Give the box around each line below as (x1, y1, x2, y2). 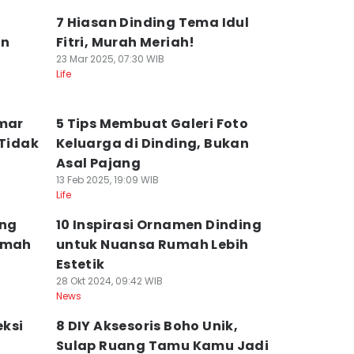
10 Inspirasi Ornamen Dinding (55, 216, 262, 234)
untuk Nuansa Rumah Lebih (55, 235, 249, 254)
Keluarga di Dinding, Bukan (55, 134, 250, 153)
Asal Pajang (55, 154, 141, 172)
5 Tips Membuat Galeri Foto (55, 115, 249, 133)
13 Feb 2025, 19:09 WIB (55, 173, 159, 186)
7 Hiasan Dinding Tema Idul (55, 13, 250, 32)
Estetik (55, 255, 105, 273)
